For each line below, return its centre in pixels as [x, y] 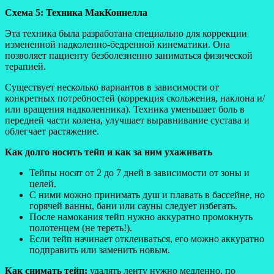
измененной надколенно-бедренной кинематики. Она [117, 44]
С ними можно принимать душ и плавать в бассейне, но [147, 194]
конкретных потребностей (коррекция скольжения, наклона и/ [135, 98]
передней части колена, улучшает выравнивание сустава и [127, 120]
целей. [43, 183]
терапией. [25, 66]
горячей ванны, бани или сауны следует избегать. [133, 206]
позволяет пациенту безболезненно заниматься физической [129, 55]
